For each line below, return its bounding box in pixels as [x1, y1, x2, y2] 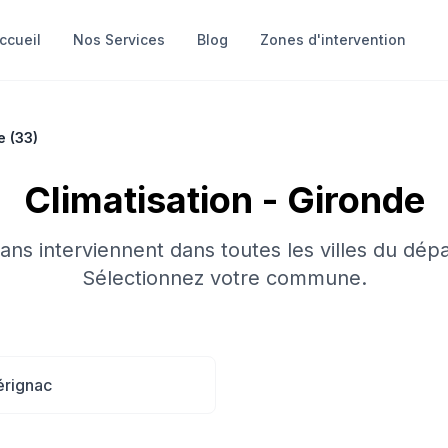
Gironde [286, 178, 425, 222]
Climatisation [23, 178, 253, 222]
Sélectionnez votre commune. [81, 266, 367, 290]
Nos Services [73, 31, 166, 48]
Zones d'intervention [260, 31, 407, 48]
